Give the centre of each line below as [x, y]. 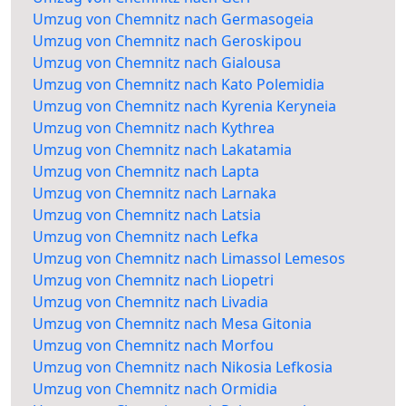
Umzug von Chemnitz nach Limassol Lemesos [189, 259]
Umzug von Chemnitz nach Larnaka [155, 193]
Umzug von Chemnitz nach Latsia [147, 215]
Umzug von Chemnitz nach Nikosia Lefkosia [183, 367]
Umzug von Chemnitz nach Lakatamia [162, 150]
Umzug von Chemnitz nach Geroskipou [167, 41]
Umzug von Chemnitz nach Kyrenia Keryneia [184, 106]
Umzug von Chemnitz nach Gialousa [157, 63]
